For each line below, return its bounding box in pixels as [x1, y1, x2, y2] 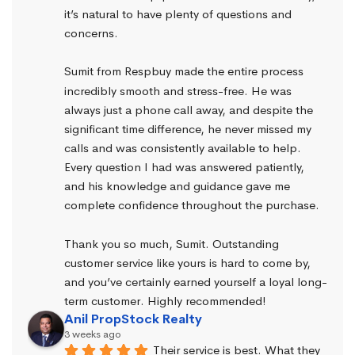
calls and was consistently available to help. [64, 140, 301, 155]
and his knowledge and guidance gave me [64, 178, 290, 194]
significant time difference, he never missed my [64, 120, 311, 136]
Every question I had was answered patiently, [64, 159, 304, 175]
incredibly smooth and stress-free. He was [64, 82, 292, 98]
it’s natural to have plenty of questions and [64, 6, 292, 21]
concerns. [64, 25, 118, 41]
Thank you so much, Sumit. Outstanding [64, 235, 279, 251]
